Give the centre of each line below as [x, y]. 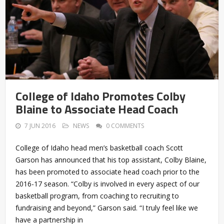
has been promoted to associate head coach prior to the [107, 172]
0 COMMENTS [125, 126]
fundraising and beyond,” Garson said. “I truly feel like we [107, 208]
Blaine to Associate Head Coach [97, 109]
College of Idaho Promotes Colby [100, 96]
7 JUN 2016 [40, 126]
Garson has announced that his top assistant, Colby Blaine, [111, 160]
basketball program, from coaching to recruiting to [97, 196]
